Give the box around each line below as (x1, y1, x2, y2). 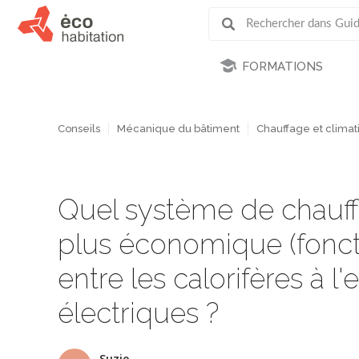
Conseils (58, 123, 100, 135)
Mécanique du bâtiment (117, 123, 240, 135)
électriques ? (58, 296, 219, 329)
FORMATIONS (241, 59, 323, 74)
